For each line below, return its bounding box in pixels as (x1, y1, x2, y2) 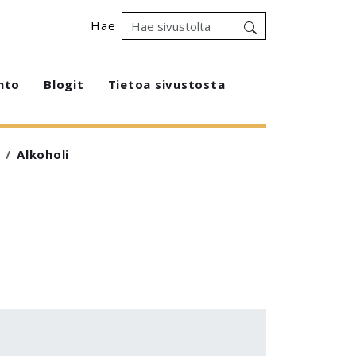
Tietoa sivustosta (107, 76, 226, 92)
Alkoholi (17, 146, 69, 162)
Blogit (44, 76, 84, 92)
